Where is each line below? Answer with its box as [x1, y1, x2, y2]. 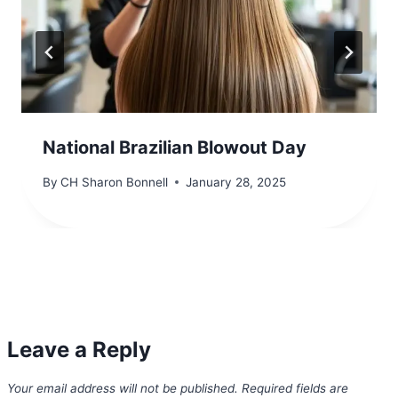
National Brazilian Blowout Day [43, 137, 306, 159]
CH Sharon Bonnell [60, 174, 169, 189]
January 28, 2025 [186, 174, 287, 189]
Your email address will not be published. [7, 380, 238, 395]
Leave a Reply [7, 336, 151, 362]
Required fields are [242, 380, 348, 395]
